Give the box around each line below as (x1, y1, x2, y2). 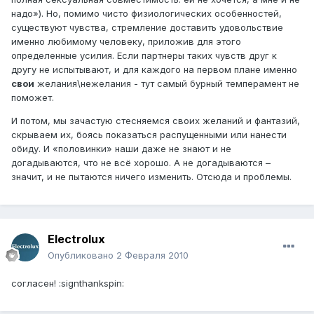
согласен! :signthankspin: (11, 278, 124, 289)
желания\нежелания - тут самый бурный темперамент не (34, 78, 299, 90)
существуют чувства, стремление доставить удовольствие (11, 22, 283, 34)
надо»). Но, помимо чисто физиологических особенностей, (11, 8, 282, 20)
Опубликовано (48, 250, 116, 261)
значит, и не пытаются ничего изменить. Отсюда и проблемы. (11, 171, 292, 183)
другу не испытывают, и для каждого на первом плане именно (11, 64, 297, 76)
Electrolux (48, 232, 105, 247)
